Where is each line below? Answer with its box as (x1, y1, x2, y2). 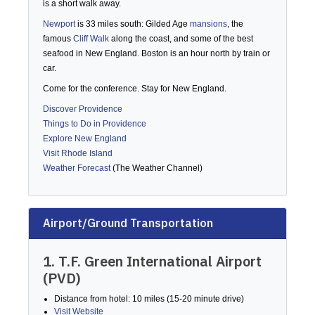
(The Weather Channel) (110, 163, 202, 173)
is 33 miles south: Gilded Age (75, 19, 190, 29)
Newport (43, 19, 75, 29)
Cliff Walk (73, 34, 109, 44)
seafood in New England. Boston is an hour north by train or (43, 49, 270, 58)
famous (43, 34, 73, 44)
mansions (190, 19, 227, 29)
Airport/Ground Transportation (43, 216, 213, 230)
